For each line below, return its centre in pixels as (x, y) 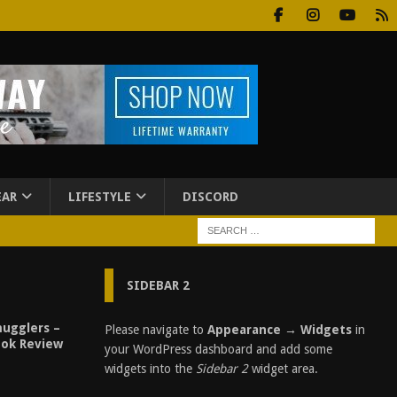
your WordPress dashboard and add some (218, 349)
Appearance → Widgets (279, 330)
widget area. (283, 369)
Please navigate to (156, 330)
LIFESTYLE (100, 197)
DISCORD (210, 197)
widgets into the (150, 369)
